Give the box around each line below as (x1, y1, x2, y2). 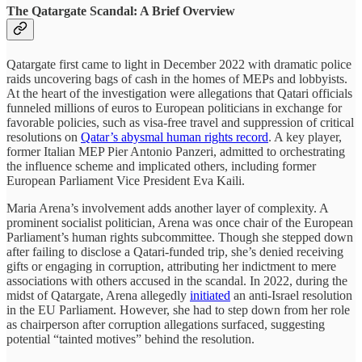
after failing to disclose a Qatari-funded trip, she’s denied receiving (6, 245, 343, 259)
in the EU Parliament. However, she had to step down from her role (6, 303, 350, 318)
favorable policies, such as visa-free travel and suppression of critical (6, 116, 354, 130)
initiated (190, 288, 230, 303)
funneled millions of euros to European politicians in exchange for (6, 101, 342, 116)
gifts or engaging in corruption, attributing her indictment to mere (6, 259, 336, 274)
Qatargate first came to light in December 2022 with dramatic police (6, 57, 351, 72)
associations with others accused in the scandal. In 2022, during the (6, 274, 347, 288)
